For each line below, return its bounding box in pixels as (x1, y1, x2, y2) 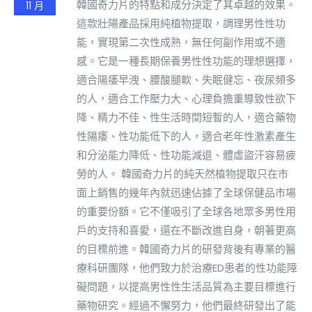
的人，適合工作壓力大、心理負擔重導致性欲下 (77, 91, 296, 106)
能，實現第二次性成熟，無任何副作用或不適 (77, 34, 286, 49)
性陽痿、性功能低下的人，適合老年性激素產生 (77, 128, 296, 143)
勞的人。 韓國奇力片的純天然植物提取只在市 (77, 166, 288, 181)
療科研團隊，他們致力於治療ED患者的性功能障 (77, 260, 297, 275)
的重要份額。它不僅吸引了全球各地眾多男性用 (77, 203, 296, 219)
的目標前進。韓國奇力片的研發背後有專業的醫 (77, 241, 296, 256)
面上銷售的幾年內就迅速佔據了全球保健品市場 (77, 185, 296, 200)
